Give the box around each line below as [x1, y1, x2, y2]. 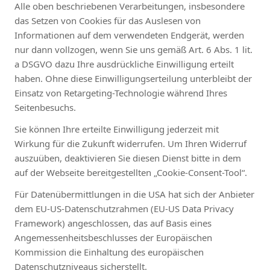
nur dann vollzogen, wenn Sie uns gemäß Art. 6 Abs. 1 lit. [14, 43, 253, 55]
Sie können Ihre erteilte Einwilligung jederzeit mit [14, 122, 219, 135]
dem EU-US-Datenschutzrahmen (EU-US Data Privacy [14, 202, 234, 215]
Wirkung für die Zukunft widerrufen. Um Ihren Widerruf [14, 137, 246, 149]
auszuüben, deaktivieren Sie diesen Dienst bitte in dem [14, 151, 241, 164]
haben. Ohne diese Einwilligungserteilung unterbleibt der [14, 72, 252, 84]
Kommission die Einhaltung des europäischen [14, 245, 204, 258]
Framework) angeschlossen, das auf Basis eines [14, 216, 212, 229]
